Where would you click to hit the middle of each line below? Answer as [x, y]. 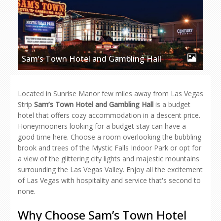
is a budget [172, 104]
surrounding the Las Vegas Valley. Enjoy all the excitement [110, 169]
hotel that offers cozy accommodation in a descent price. [109, 115]
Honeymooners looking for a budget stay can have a [102, 126]
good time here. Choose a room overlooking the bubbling [110, 137]
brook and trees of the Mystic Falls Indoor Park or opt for [110, 148]
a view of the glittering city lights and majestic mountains [109, 159]
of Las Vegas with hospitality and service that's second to [109, 180]
